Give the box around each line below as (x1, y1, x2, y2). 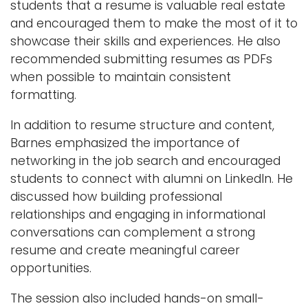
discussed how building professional (10, 188, 222, 205)
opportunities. (10, 259, 91, 276)
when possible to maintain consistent (10, 68, 231, 85)
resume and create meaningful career (10, 241, 240, 258)
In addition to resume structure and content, (10, 116, 274, 133)
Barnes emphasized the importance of (10, 134, 240, 151)
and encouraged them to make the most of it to (10, 14, 298, 32)
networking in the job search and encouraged (10, 152, 280, 169)
